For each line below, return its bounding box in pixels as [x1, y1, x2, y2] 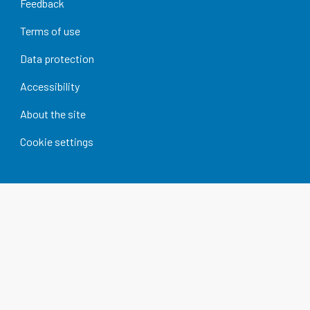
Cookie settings [19, 135, 93, 149]
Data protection [19, 52, 94, 66]
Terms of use [19, 24, 80, 38]
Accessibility [19, 80, 80, 93]
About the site [19, 107, 86, 121]
